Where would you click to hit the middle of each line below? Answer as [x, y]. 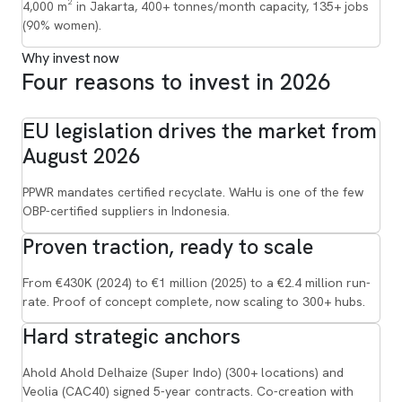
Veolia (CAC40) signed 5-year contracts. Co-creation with [188, 392]
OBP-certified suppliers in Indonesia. [126, 210]
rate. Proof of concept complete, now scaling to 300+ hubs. [194, 301]
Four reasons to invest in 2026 [176, 82]
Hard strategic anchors [131, 337]
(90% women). [62, 25]
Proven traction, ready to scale [168, 246]
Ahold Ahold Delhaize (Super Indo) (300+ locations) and [183, 373]
